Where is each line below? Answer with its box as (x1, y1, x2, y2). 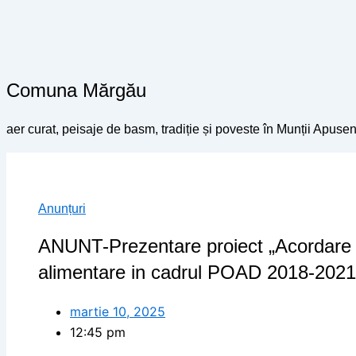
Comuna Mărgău (6, 79, 146, 101)
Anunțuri (38, 202, 86, 216)
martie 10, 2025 (70, 304, 165, 320)
